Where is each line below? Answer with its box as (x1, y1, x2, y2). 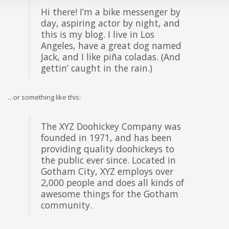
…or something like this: (8, 92, 81, 102)
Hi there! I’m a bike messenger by (41, 5, 180, 18)
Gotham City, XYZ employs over (41, 165, 173, 177)
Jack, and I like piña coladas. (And (41, 50, 180, 63)
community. (41, 198, 92, 211)
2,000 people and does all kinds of (41, 176, 184, 189)
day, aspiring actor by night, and (41, 16, 180, 29)
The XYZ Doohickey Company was (41, 120, 181, 132)
